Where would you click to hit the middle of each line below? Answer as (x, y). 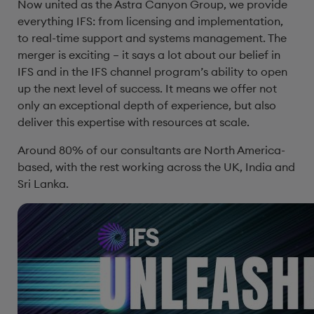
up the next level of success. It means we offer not (147, 88)
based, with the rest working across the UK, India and (156, 167)
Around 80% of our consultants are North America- (151, 150)
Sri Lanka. (43, 184)
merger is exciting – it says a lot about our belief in (149, 55)
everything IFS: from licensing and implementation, (150, 21)
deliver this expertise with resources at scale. (134, 122)
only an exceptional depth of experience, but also (147, 105)
